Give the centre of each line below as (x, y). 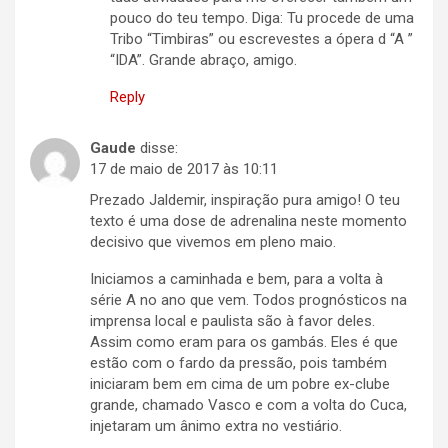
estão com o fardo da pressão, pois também (238, 363)
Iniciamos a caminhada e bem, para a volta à (236, 279)
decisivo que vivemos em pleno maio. (213, 242)
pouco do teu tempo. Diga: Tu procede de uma (262, 18)
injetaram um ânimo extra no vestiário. (216, 426)
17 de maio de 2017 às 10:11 (184, 169)
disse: (159, 148)
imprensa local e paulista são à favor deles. (232, 321)
